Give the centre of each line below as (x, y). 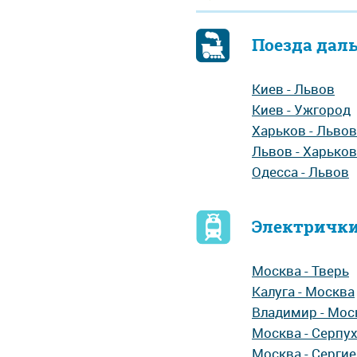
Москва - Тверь (300, 271)
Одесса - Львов (300, 172)
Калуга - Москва (303, 291)
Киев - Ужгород (301, 110)
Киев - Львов (293, 89)
